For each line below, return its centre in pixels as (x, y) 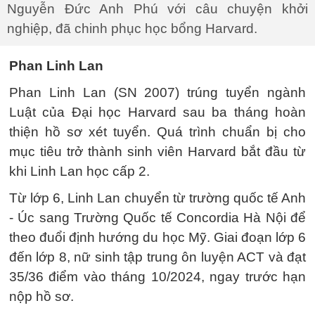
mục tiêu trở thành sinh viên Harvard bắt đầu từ (157, 151)
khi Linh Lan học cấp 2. (79, 171)
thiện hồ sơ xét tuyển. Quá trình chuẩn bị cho (157, 131)
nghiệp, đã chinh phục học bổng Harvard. (132, 28)
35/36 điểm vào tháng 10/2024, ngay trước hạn (157, 276)
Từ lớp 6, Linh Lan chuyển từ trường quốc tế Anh (157, 198)
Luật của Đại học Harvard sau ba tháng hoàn (157, 112)
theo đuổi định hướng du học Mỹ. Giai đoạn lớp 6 (157, 237)
